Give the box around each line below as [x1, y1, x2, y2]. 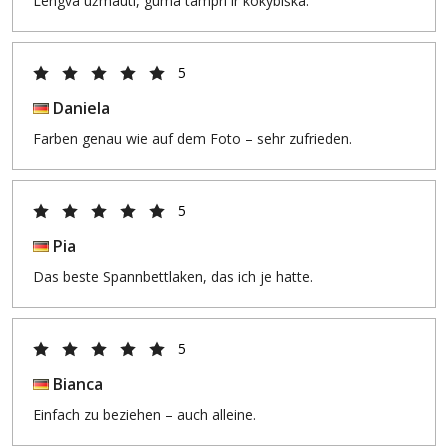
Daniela [49, 97, 110, 119]
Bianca [49, 373, 103, 395]
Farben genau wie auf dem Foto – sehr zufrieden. [33, 129, 352, 148]
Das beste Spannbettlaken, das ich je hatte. [33, 267, 313, 286]
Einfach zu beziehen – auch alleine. [33, 405, 256, 424]
